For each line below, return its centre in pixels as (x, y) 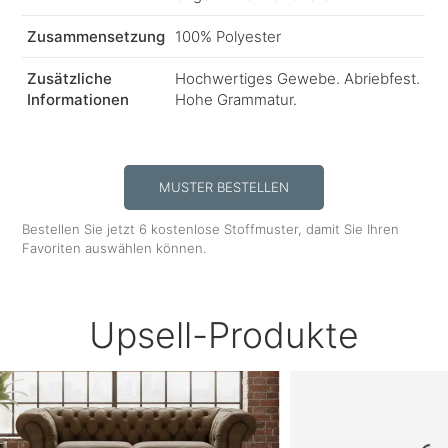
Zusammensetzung (96, 36)
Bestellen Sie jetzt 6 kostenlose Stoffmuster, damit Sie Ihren (211, 228)
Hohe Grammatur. (236, 99)
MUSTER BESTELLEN (224, 186)
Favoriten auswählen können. (115, 247)
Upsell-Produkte (224, 334)
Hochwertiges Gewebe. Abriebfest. (298, 78)
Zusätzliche (70, 78)
